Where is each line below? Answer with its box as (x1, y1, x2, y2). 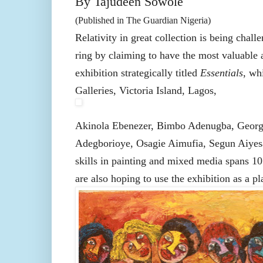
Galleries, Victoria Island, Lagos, (75, 85, 217, 97)
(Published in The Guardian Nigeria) (75, 15, 211, 26)
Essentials (200, 67, 243, 79)
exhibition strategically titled (75, 67, 200, 79)
